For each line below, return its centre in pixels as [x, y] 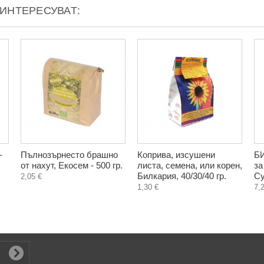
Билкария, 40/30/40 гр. [182, 176]
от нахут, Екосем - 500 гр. [72, 165]
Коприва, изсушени [176, 155]
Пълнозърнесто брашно [69, 155]
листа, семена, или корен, [190, 165]
